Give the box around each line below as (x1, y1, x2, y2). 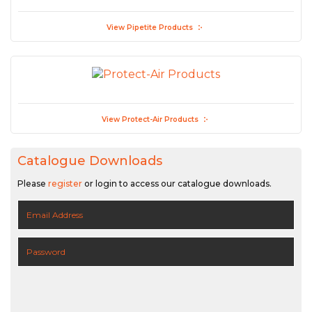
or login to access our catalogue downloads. (82, 178, 272, 189)
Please (17, 178, 48, 189)
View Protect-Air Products (101, 114, 198, 124)
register (48, 178, 82, 189)
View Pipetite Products (107, 22, 193, 32)
